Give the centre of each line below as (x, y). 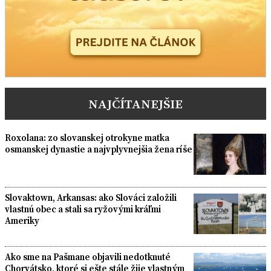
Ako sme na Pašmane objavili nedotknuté (88, 257)
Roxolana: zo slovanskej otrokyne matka (87, 138)
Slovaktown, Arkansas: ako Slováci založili (91, 197)
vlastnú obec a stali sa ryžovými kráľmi (83, 209)
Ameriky (22, 220)
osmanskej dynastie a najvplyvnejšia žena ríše (99, 149)
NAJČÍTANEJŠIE (135, 104)
